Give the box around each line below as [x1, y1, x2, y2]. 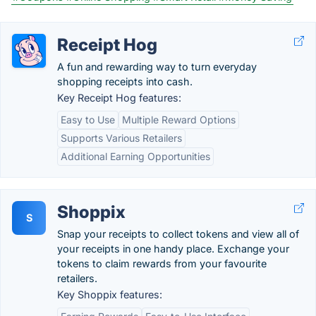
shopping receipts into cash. [57, 75, 193, 87]
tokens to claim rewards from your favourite [57, 257, 267, 269]
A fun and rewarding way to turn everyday [57, 61, 257, 73]
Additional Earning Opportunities [61, 150, 210, 162]
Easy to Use [61, 114, 115, 126]
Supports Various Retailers [61, 132, 182, 144]
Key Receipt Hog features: [57, 92, 181, 104]
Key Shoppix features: [57, 288, 162, 300]
